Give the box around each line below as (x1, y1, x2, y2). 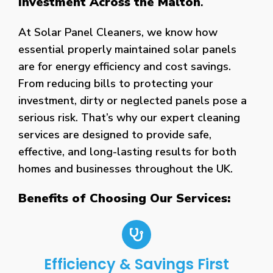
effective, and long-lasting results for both (18, 144, 236, 159)
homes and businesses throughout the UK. (18, 161, 233, 176)
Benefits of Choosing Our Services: (18, 190, 230, 207)
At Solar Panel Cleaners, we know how (18, 24, 218, 40)
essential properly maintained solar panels (18, 41, 236, 57)
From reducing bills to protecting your (18, 76, 213, 91)
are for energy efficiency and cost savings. (18, 58, 231, 74)
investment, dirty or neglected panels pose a (18, 93, 247, 108)
